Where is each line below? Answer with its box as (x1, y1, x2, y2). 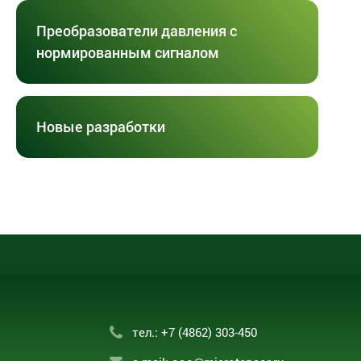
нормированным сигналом (36, 42, 219, 62)
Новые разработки (36, 116, 165, 136)
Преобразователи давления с (36, 20, 237, 40)
